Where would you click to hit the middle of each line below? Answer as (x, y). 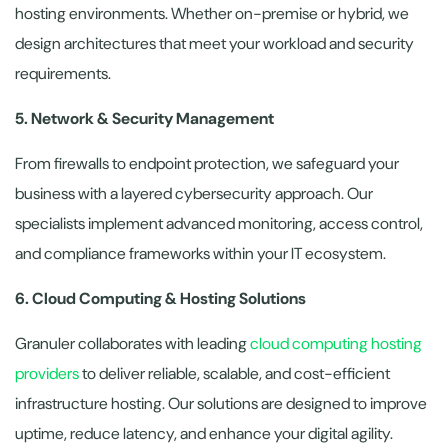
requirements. (63, 73)
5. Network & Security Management (144, 118)
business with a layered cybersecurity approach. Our (194, 193)
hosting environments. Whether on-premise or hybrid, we (212, 13)
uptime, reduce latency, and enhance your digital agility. (204, 433)
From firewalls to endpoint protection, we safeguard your (207, 163)
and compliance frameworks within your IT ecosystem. (200, 253)
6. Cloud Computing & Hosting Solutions (160, 298)
